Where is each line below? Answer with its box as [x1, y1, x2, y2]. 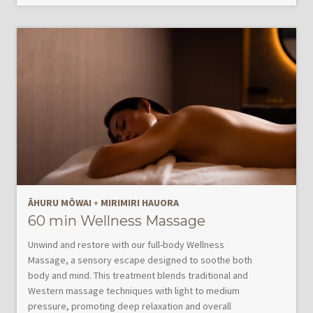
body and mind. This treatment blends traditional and [28, 269, 248, 282]
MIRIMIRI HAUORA [101, 196, 179, 210]
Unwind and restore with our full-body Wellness [28, 238, 224, 252]
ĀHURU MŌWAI [28, 196, 92, 210]
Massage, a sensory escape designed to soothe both [28, 254, 252, 267]
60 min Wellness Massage [28, 212, 205, 230]
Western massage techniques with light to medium [28, 284, 240, 298]
